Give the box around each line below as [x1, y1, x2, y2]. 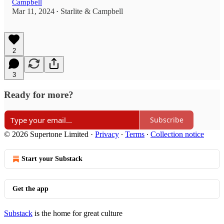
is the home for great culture [32, 208, 122, 217]
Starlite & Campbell [60, 7, 123, 16]
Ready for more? [4, 89, 73, 100]
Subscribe [150, 115, 183, 125]
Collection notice [150, 129, 204, 138]
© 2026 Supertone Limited [4, 129, 88, 138]
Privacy [95, 129, 119, 138]
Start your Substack [21, 154, 82, 162]
